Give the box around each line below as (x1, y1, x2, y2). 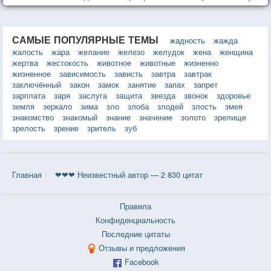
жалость (12, 45, 43, 57)
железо (118, 45, 145, 57)
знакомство (12, 111, 54, 123)
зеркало (43, 100, 72, 112)
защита (116, 89, 142, 101)
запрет (194, 78, 218, 90)
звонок (184, 89, 208, 101)
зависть (114, 67, 143, 79)
